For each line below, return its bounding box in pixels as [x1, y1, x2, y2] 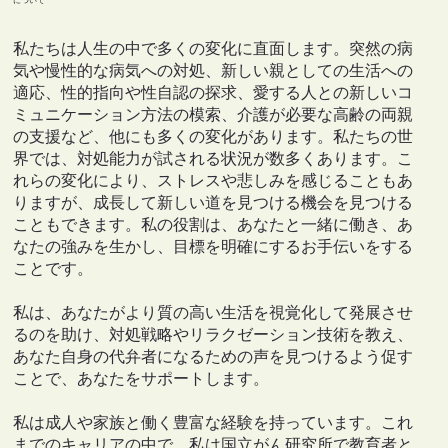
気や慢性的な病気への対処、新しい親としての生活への [13, 60, 414, 81]
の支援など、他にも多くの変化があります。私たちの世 [13, 126, 414, 147]
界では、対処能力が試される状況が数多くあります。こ [13, 148, 414, 169]
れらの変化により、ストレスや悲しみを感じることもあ [13, 170, 414, 191]
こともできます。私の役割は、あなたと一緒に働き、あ [13, 214, 414, 235]
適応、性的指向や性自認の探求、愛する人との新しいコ [13, 82, 414, 103]
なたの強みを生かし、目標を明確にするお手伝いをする [13, 236, 414, 257]
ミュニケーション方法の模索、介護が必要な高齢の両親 [13, 104, 414, 125]
